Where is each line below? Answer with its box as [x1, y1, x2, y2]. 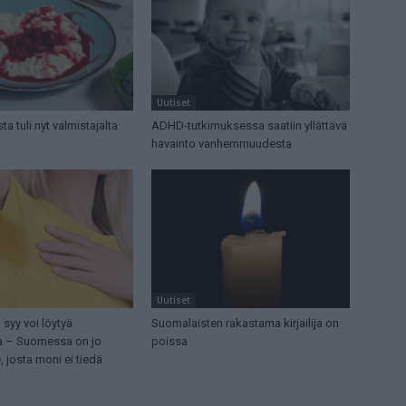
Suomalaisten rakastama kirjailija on [151, 316, 340, 331]
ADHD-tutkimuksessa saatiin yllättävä [151, 119, 348, 133]
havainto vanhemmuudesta [151, 137, 293, 151]
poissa [151, 334, 188, 349]
